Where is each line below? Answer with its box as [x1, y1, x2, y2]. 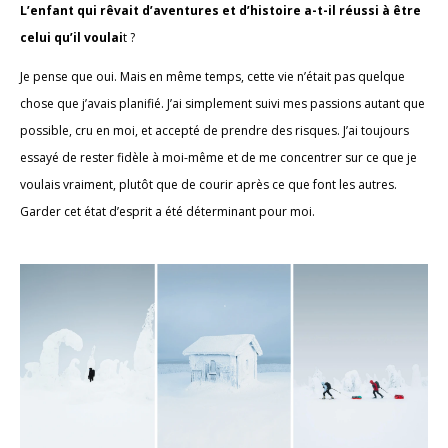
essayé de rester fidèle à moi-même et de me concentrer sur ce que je [20, 149, 417, 167]
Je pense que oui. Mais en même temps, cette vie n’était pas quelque [20, 68, 405, 86]
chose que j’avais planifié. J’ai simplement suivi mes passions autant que [20, 95, 425, 113]
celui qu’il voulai [20, 29, 123, 47]
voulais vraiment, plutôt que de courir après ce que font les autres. [20, 176, 397, 194]
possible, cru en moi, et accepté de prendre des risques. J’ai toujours [20, 122, 409, 140]
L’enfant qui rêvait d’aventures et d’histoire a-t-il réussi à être [20, 2, 421, 20]
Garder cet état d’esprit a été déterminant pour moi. [20, 203, 315, 221]
